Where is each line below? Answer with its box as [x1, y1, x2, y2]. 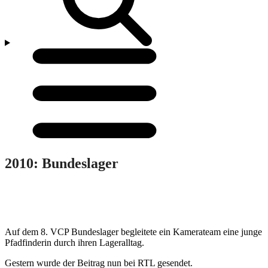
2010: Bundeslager [5, 155, 118, 171]
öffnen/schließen [184, 58, 246, 69]
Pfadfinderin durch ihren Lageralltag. [5, 237, 144, 248]
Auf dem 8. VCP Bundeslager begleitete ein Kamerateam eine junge [5, 226, 262, 237]
